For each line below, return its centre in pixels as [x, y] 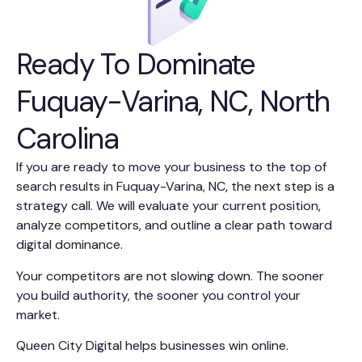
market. [38, 314]
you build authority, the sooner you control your [158, 295]
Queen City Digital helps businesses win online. [152, 345]
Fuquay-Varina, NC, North [173, 102]
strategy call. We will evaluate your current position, [168, 206]
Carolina [67, 139]
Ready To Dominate [136, 65]
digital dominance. [69, 245]
